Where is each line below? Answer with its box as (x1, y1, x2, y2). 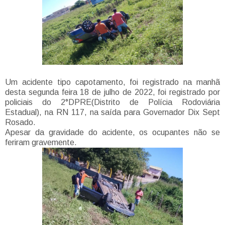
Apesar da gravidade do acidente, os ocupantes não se (5, 128, 220, 137)
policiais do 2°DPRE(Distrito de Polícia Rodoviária (5, 97, 220, 106)
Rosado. (5, 118, 38, 127)
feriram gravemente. (5, 138, 77, 147)
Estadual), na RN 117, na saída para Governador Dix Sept (5, 107, 220, 117)
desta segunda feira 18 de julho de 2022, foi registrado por (5, 87, 220, 96)
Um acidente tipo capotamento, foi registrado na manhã (5, 77, 220, 86)
